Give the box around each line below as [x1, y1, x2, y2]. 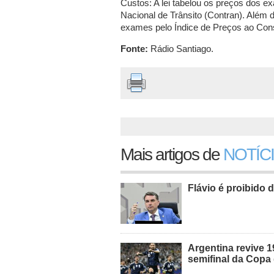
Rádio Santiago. [148, 43, 213, 54]
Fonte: [120, 43, 148, 54]
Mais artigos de [120, 145, 223, 164]
